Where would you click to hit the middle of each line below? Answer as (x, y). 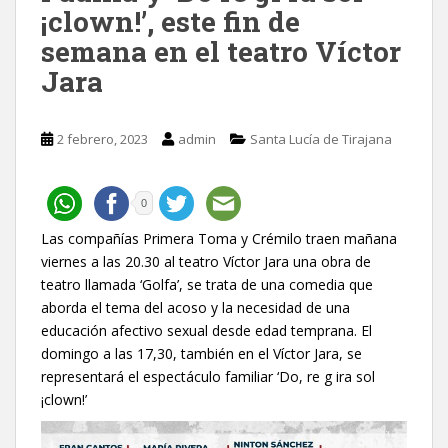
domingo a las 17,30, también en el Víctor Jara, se (201, 353)
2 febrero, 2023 (102, 138)
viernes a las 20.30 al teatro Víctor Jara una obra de (206, 261)
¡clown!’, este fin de (170, 21)
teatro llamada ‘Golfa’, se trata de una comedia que (207, 284)
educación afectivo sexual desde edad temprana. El (206, 330)
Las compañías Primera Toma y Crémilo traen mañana (219, 238)
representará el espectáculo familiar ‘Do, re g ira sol (208, 376)
